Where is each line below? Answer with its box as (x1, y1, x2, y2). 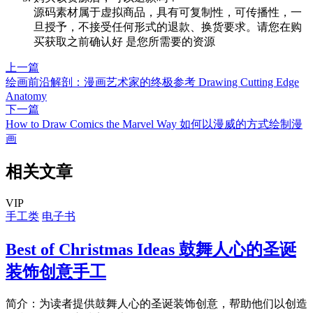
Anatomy (6, 89, 47, 102)
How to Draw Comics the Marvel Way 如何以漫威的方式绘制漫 (6, 117, 303, 130)
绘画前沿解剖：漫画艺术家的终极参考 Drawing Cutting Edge (6, 75, 299, 88)
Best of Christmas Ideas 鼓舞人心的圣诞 (6, 240, 296, 259)
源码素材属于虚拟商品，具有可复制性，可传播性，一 (34, 6, 302, 18)
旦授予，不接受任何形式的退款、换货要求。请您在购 (34, 20, 302, 33)
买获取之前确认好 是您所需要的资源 (34, 35, 215, 48)
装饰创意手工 (6, 262, 106, 281)
